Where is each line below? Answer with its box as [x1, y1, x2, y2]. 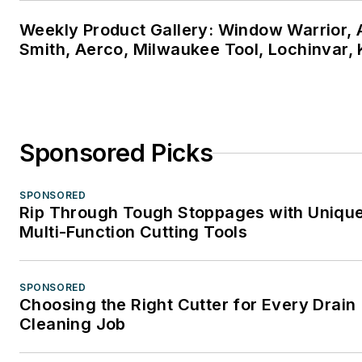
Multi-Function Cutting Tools [19, 222, 248, 242]
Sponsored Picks [19, 138, 213, 168]
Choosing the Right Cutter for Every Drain [19, 295, 356, 315]
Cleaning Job [19, 314, 126, 335]
